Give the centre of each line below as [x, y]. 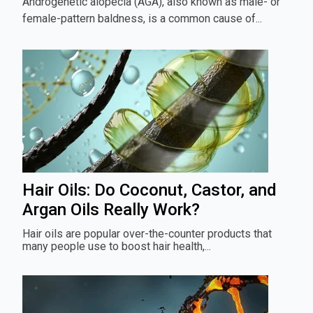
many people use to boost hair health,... [117, 246]
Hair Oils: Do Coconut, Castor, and [150, 190]
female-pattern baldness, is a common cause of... [142, 18]
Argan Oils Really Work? [111, 209]
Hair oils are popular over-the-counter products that [147, 233]
